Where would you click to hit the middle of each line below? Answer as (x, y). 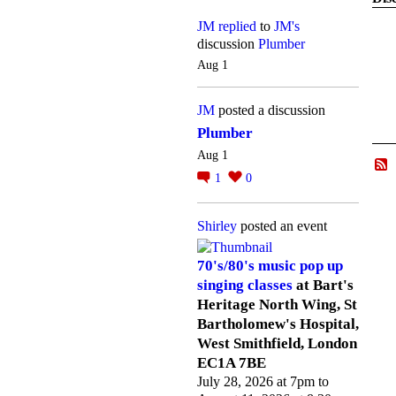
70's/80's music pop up (270, 266)
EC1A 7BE (232, 363)
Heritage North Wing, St (277, 305)
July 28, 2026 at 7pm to (263, 382)
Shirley (217, 225)
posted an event (282, 225)
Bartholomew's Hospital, (278, 324)
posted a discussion (270, 110)
